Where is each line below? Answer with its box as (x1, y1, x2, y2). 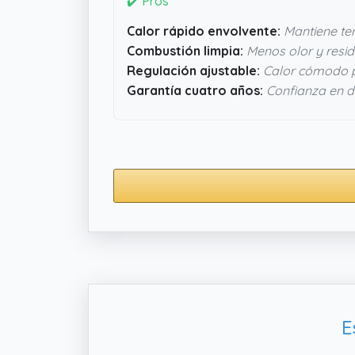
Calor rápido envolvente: (127, 22, 281, 39)
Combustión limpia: (127, 42, 243, 59)
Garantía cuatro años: (127, 82, 263, 98)
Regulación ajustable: (127, 62, 260, 78)
